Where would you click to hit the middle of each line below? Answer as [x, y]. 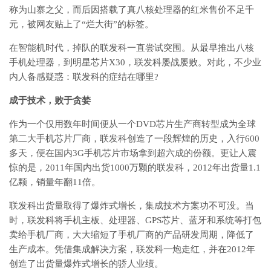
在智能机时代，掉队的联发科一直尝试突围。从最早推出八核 [132, 48]
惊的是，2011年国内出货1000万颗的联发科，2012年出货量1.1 [135, 168]
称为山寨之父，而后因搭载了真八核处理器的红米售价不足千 [132, 10]
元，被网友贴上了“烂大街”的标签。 [81, 24]
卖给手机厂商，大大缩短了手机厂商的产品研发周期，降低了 [132, 235]
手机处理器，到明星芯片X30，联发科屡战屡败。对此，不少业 [135, 63]
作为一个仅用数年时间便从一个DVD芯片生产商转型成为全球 [132, 124]
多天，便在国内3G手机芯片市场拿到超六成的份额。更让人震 [133, 153]
